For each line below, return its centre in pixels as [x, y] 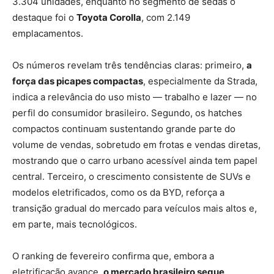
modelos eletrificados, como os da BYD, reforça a [118, 192]
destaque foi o [44, 17]
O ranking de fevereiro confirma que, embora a [113, 256]
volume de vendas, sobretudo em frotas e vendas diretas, [136, 144]
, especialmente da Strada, [200, 81]
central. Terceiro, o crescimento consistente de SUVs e [131, 176]
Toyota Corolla [109, 17]
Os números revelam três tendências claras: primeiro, [129, 65]
